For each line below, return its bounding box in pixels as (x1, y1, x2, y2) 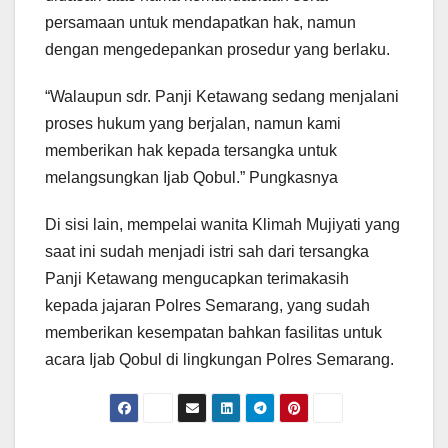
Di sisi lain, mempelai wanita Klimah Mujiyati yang (45, 216, 400, 234)
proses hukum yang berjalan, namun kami (45, 115, 341, 133)
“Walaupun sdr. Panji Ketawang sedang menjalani (45, 88, 399, 106)
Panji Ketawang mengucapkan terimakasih (45, 270, 349, 288)
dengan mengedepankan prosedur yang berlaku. (45, 41, 390, 59)
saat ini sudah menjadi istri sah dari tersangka (45, 243, 369, 261)
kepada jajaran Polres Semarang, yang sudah (45, 297, 370, 315)
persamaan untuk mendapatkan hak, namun (45, 14, 356, 32)
